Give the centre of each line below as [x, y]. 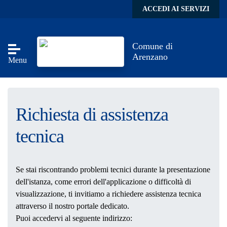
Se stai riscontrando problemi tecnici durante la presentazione [113, 169]
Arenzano [150, 57]
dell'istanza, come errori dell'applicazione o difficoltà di [103, 182]
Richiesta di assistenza [92, 115]
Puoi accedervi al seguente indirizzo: [74, 218]
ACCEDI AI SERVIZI [176, 9]
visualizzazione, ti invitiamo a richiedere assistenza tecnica [108, 194]
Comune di [153, 46]
